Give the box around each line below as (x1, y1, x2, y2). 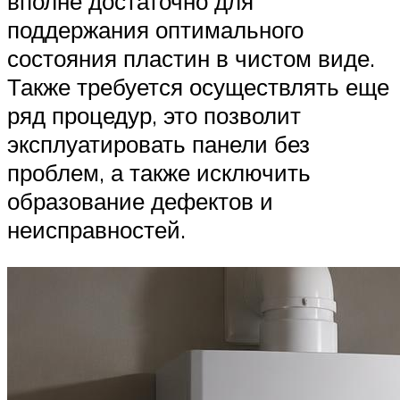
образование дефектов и (7, 187, 273, 216)
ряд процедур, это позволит (7, 101, 301, 130)
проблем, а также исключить (7, 158, 311, 187)
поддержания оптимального (7, 15, 304, 45)
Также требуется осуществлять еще (7, 72, 389, 102)
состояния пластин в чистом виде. (7, 44, 375, 73)
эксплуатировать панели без (7, 129, 310, 159)
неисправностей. (7, 215, 186, 245)
